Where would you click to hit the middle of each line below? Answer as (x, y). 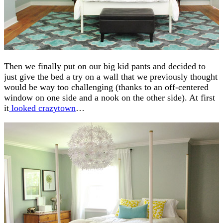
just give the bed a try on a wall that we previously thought (111, 76)
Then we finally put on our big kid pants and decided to (105, 66)
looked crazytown (42, 108)
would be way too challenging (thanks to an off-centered (106, 87)
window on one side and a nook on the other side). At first (110, 97)
